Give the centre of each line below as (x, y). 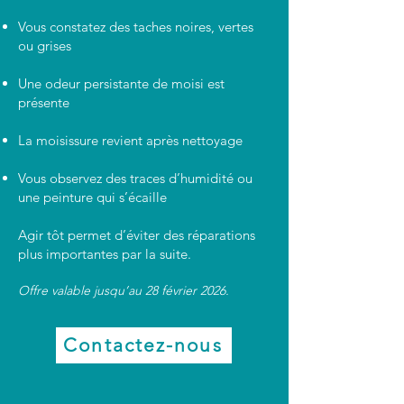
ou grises (45, 45)
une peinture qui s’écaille (92, 197)
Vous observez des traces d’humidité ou (135, 178)
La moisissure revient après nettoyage (130, 140)
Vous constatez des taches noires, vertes (136, 26)
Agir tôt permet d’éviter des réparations (137, 234)
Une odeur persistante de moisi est (121, 83)
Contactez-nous (143, 345)
